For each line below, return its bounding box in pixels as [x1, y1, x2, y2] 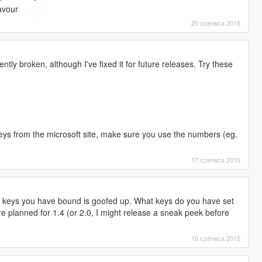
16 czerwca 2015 [191, 233, 241, 243]
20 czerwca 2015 [191, 18, 241, 27]
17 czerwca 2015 [191, 154, 241, 164]
